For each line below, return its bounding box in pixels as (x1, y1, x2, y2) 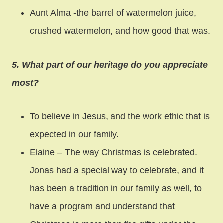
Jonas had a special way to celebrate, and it (30, 165, 204, 175)
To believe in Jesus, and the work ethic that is (30, 111, 210, 121)
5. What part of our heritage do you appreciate (12, 59, 208, 70)
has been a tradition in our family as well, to (30, 183, 202, 193)
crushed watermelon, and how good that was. (30, 25, 210, 36)
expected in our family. (30, 129, 119, 139)
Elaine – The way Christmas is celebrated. (30, 147, 197, 157)
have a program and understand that (30, 201, 175, 211)
